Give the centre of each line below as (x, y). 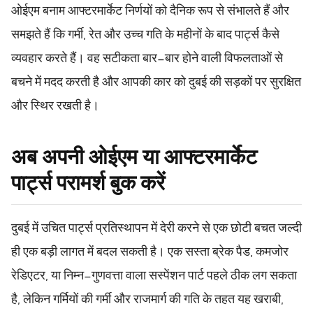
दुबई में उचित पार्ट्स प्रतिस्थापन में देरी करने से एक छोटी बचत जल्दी (156, 229)
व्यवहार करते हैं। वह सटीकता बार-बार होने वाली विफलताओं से (147, 60)
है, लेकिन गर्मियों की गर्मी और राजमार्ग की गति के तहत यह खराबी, (147, 300)
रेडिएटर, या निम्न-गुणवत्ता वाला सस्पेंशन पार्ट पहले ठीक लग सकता (154, 276)
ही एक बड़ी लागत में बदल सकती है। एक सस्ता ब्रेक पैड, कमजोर (150, 253)
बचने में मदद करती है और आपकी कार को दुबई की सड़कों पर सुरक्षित (156, 83)
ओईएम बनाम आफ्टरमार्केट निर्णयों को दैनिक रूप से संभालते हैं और (150, 12)
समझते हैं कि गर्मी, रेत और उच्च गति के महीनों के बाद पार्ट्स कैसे (145, 36)
